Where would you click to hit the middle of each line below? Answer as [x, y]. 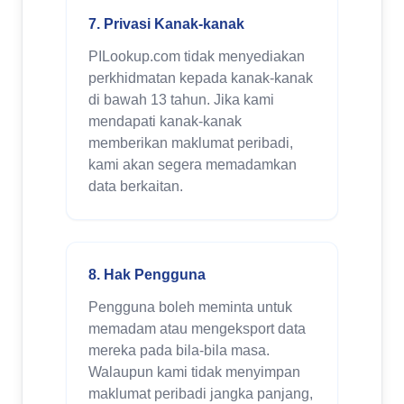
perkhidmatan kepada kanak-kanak [201, 78]
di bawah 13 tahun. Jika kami [181, 100]
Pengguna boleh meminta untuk [190, 307]
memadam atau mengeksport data [197, 329]
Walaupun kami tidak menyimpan [194, 372]
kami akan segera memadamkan [193, 165]
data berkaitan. [136, 186]
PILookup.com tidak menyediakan [197, 56]
